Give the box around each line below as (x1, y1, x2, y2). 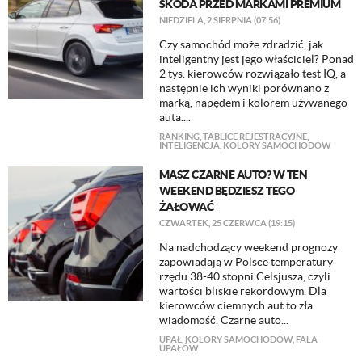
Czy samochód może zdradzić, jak (158, 38, 323, 51)
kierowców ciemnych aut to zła (158, 299, 313, 312)
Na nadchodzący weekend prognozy (158, 241, 338, 254)
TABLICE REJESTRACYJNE (202, 132, 307, 141)
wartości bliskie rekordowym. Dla (158, 284, 326, 297)
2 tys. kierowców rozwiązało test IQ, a (158, 67, 346, 80)
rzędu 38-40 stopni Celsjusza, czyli (158, 270, 330, 283)
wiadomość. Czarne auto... (158, 314, 288, 326)
